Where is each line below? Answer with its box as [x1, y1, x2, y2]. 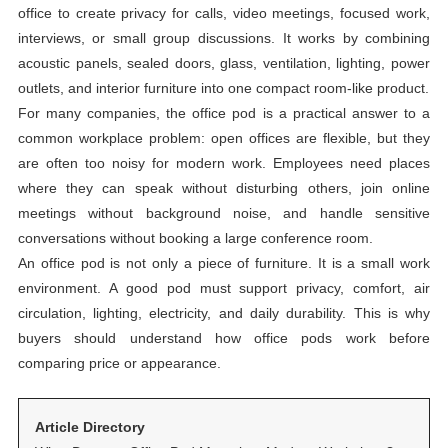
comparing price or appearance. [17, 354, 221, 371]
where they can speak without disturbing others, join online [17, 179, 431, 196]
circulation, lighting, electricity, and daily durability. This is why [17, 304, 431, 321]
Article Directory [34, 418, 145, 435]
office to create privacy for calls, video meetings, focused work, [17, 4, 431, 21]
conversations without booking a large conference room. [17, 229, 373, 246]
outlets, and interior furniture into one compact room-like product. [17, 79, 429, 96]
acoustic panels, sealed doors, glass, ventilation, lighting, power [17, 54, 431, 71]
